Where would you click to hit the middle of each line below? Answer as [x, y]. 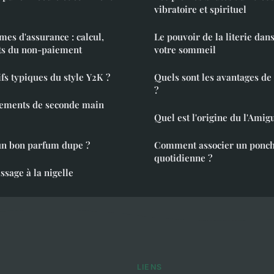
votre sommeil [185, 49]
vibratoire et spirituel [200, 9]
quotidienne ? [183, 157]
